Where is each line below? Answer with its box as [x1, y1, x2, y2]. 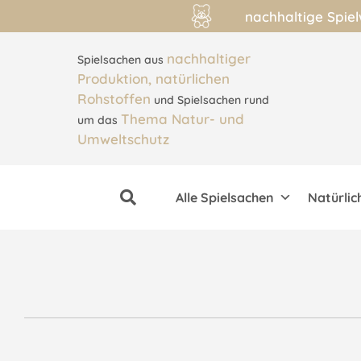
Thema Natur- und [120, 110, 244, 128]
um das [77, 113, 121, 128]
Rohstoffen [77, 90, 151, 108]
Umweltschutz [77, 131, 169, 148]
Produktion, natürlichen [77, 70, 230, 88]
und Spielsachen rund [150, 93, 269, 108]
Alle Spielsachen [176, 189, 275, 206]
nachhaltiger [166, 50, 251, 68]
